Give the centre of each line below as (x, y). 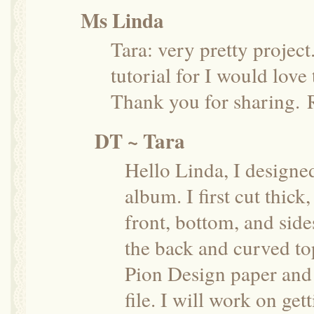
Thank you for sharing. (205, 100)
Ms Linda (122, 20)
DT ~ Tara (140, 141)
